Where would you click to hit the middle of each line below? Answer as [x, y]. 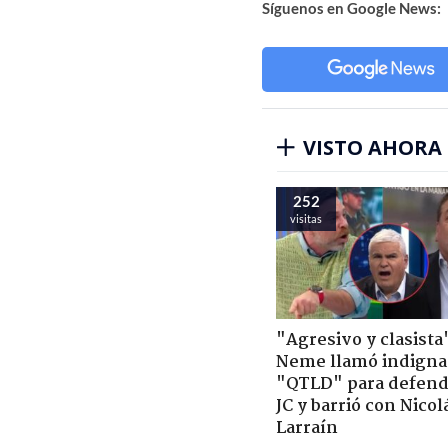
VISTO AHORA [372, 147]
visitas [306, 218]
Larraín [307, 428]
